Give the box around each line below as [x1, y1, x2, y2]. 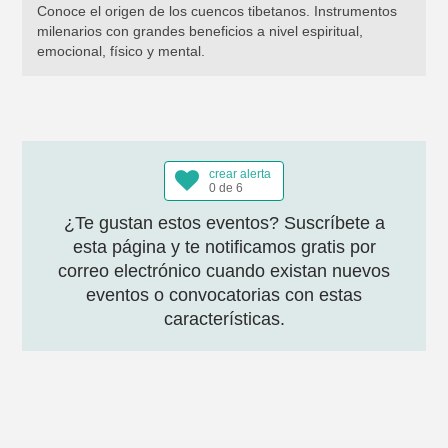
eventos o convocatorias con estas [86, 285, 362, 305]
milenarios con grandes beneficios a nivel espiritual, [36, 23, 363, 39]
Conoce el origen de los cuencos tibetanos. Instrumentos [36, 3, 397, 19]
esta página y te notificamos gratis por [72, 237, 376, 257]
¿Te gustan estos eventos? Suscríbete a [63, 213, 385, 233]
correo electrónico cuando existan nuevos [58, 261, 390, 281]
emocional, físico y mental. [36, 43, 205, 59]
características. [163, 309, 285, 329]
